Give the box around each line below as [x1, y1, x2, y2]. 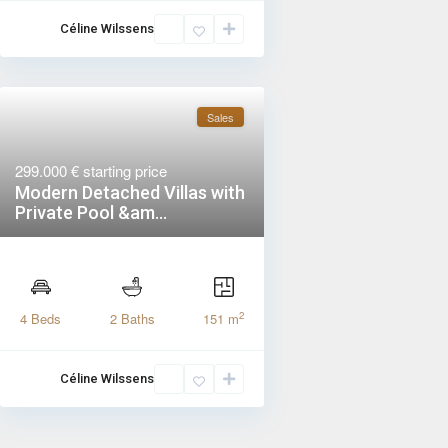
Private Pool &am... [15, 202, 168, 224]
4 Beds [20, 309, 62, 329]
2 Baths [109, 309, 155, 329]
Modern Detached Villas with [15, 182, 246, 204]
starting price [83, 160, 168, 182]
